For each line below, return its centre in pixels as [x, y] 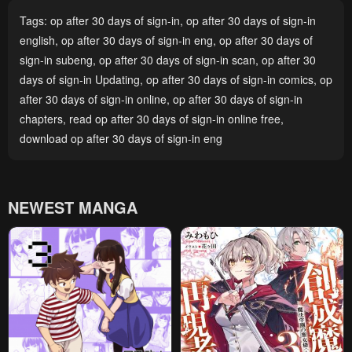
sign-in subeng [56, 60]
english [37, 40]
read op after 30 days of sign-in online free [175, 119]
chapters [41, 119]
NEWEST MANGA [73, 207]
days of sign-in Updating [80, 79]
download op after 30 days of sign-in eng [121, 138]
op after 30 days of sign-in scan [177, 60]
